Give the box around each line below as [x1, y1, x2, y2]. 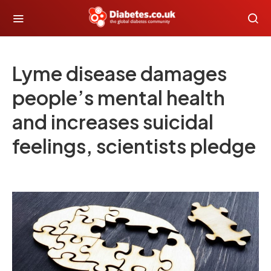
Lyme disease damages [12, 61, 227, 85]
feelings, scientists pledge [12, 134, 256, 158]
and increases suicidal [12, 109, 214, 134]
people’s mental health [12, 85, 225, 109]
